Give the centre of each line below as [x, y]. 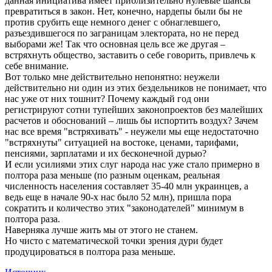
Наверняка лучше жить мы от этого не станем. [101, 230]
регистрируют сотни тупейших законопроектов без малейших [134, 110]
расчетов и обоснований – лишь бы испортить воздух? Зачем [131, 121]
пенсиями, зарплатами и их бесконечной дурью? [106, 154]
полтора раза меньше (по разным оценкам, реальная [112, 175]
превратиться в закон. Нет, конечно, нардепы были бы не [124, 12]
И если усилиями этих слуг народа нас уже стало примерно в [132, 165]
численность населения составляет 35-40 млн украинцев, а [127, 186]
